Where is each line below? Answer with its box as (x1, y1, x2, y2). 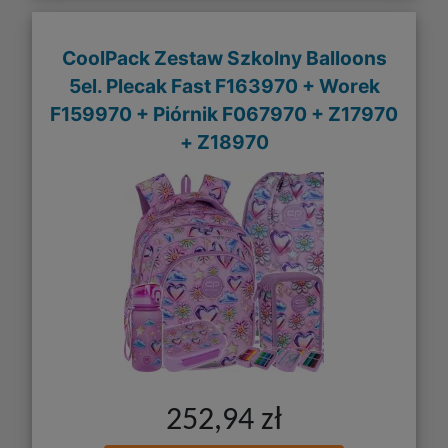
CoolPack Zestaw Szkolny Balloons (61, 45, 387, 70)
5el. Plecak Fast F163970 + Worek (68, 73, 380, 98)
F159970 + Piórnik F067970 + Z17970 (50, 101, 398, 126)
